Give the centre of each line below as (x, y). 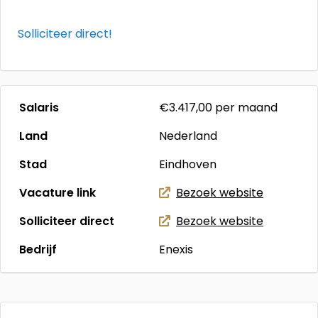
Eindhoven (188, 164)
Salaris (39, 108)
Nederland (188, 136)
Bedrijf (38, 250)
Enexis (176, 250)
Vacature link (57, 193)
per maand (245, 108)
